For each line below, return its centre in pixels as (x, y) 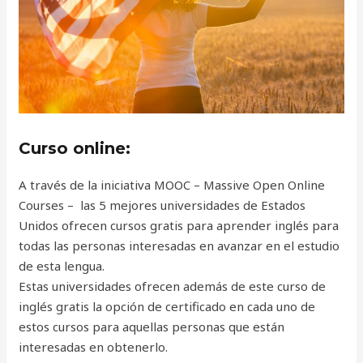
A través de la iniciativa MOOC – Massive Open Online (172, 184)
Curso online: (75, 148)
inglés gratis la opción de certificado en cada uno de (167, 306)
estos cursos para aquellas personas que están (152, 326)
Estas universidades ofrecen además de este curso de (173, 286)
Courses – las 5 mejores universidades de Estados (162, 205)
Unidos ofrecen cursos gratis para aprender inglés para (179, 225)
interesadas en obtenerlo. (94, 346)
